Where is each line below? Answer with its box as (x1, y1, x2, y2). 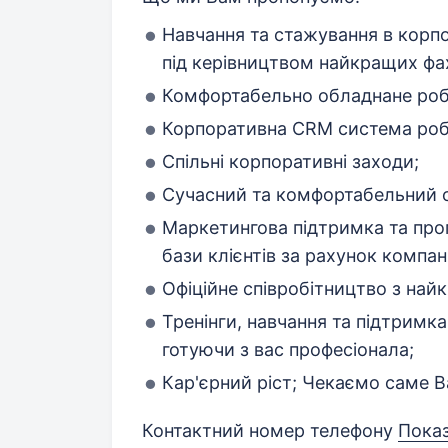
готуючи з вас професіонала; (162, 339, 414, 361)
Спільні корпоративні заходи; (162, 151, 419, 173)
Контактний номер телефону (142, 420, 398, 442)
